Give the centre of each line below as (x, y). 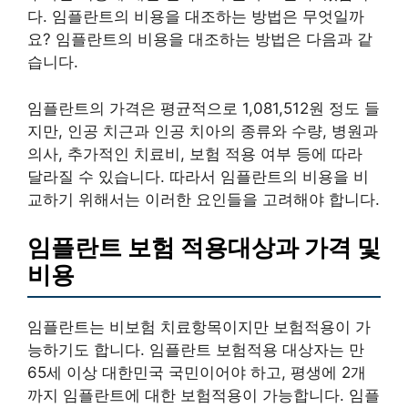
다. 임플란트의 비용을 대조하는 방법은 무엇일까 (196, 16)
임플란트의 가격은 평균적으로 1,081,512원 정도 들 (204, 108)
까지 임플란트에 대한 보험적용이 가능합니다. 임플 (204, 395)
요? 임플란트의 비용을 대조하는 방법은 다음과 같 (200, 39)
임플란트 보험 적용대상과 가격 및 (204, 247)
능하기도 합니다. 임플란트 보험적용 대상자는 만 (196, 350)
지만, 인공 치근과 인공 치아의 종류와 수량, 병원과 (203, 131)
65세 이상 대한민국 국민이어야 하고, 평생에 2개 (197, 372)
